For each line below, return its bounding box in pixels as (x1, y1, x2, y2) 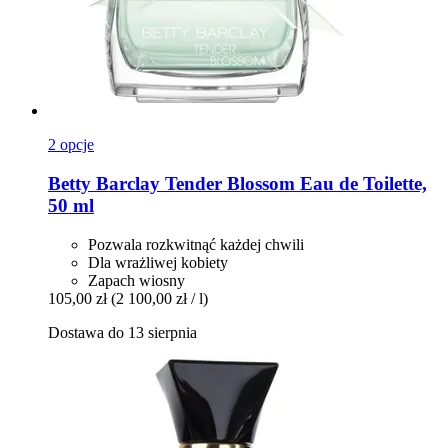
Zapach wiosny (88, 271, 185, 289)
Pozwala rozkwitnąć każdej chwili (88, 235, 304, 253)
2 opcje (48, 136, 94, 154)
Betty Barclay (48, 172, 160, 194)
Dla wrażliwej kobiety (88, 253, 228, 271)
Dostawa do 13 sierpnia (48, 323, 197, 341)
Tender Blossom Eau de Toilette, (160, 172, 427, 194)
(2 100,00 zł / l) (111, 289, 208, 307)
